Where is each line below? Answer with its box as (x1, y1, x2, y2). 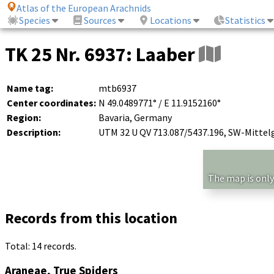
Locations (150, 14, 192, 27)
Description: (7, 125, 61, 138)
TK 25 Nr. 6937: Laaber (5, 42, 199, 67)
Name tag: (7, 81, 53, 94)
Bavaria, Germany (98, 111, 172, 124)
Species (19, 14, 51, 27)
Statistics (225, 14, 266, 27)
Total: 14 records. (5, 239, 76, 252)
